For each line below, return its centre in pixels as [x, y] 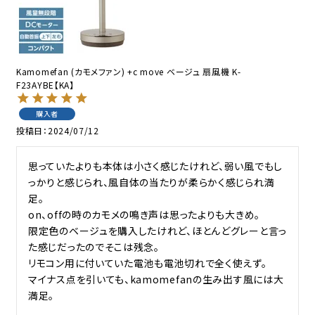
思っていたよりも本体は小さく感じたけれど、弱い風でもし [155, 166]
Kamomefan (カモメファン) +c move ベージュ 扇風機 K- [129, 71]
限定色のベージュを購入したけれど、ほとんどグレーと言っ [157, 230]
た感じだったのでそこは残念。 [94, 246]
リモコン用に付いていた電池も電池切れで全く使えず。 [148, 263]
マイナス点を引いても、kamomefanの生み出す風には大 [156, 279]
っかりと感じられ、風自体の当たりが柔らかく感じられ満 [152, 182]
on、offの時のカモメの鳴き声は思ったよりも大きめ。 [144, 214]
